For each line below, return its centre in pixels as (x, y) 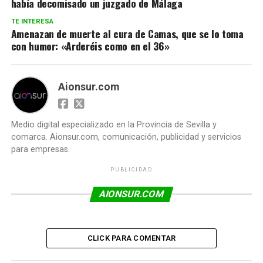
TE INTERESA (32, 21)
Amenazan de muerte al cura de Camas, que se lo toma (127, 33)
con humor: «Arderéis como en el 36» (90, 45)
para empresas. (40, 149)
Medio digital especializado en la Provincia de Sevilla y (114, 124)
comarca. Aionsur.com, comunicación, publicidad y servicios (126, 137)
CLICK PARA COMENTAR (131, 238)
